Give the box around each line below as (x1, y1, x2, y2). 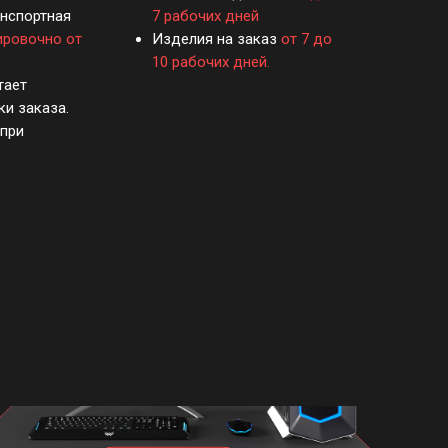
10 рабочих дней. (152, 52, 270, 71)
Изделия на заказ (152, 29, 281, 48)
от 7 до (281, 29, 332, 48)
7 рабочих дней (152, 6, 259, 25)
